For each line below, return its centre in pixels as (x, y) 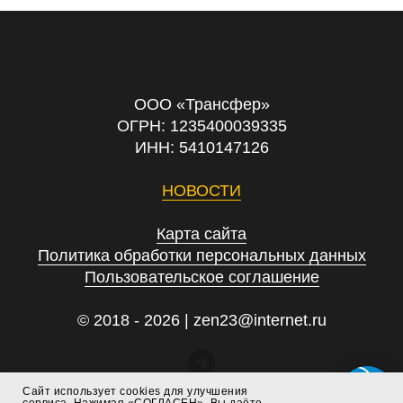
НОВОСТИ (201, 190)
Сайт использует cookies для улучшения (135, 391)
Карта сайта (201, 233)
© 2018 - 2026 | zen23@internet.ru (201, 320)
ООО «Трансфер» (201, 104)
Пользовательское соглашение (201, 277)
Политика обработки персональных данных (201, 255)
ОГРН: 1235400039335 (201, 125)
